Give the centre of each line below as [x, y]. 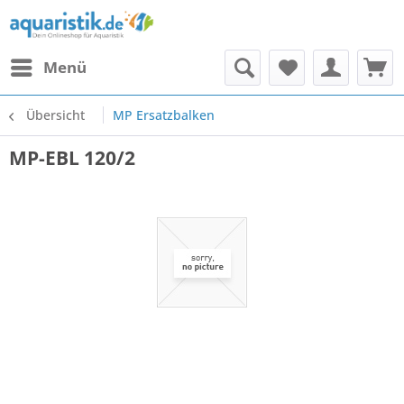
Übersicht [55, 115]
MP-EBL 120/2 [72, 158]
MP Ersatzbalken [164, 115]
